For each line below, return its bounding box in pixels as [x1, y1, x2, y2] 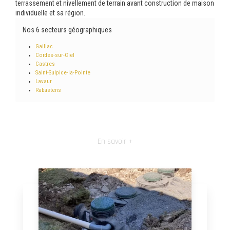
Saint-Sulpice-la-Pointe [35, 69, 91, 76]
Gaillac [35, 43, 53, 50]
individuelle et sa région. [15, 8, 85, 17]
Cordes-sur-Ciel [35, 51, 75, 59]
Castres [35, 60, 55, 67]
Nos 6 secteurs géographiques [23, 25, 112, 34]
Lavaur [35, 78, 52, 85]
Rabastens [35, 86, 62, 93]
